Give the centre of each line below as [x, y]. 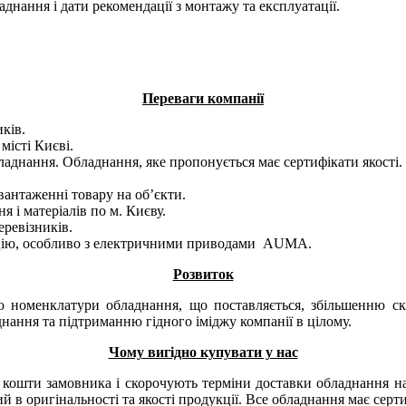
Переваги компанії [203, 98]
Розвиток [203, 274]
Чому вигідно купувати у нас [203, 352]
